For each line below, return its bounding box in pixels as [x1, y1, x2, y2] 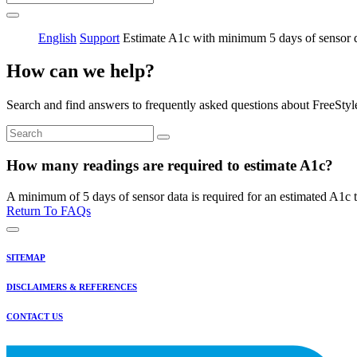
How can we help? [6, 61, 155, 82]
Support [80, 30, 120, 45]
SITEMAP [6, 252, 45, 262]
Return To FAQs [6, 203, 91, 218]
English [38, 30, 76, 45]
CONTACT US [6, 311, 63, 321]
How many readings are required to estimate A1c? [6, 157, 333, 175]
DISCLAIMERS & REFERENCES [6, 281, 137, 292]
